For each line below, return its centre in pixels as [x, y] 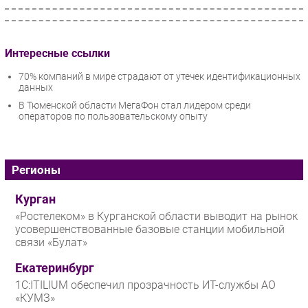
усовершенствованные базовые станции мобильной [150, 230]
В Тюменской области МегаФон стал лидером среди [135, 106]
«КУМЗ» [35, 298]
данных [36, 88]
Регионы [36, 170]
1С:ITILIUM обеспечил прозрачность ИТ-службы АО [145, 285]
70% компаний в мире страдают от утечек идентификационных [159, 77]
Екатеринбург [55, 268]
